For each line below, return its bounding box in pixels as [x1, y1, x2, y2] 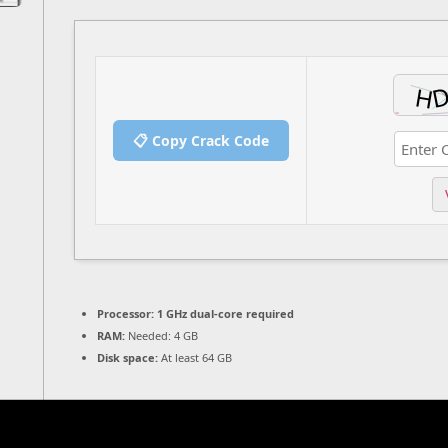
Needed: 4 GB [125, 328, 198, 344]
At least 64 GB [158, 350, 232, 366]
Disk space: [97, 350, 158, 366]
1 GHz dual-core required [154, 306, 294, 322]
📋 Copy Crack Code [133, 130, 269, 150]
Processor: [97, 306, 154, 322]
